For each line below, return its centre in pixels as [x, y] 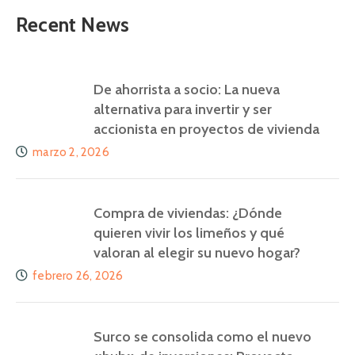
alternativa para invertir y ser [183, 109]
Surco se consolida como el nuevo [202, 336]
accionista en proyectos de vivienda [206, 129]
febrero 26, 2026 [78, 275]
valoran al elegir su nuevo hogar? [197, 252]
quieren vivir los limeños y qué [189, 233]
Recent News [73, 24]
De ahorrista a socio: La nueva [187, 89]
